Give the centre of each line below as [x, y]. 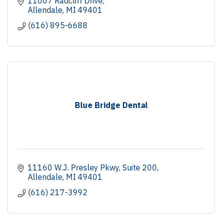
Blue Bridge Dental [111, 105]
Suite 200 [140, 167]
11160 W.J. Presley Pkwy [73, 167]
